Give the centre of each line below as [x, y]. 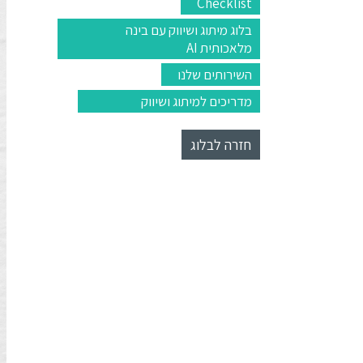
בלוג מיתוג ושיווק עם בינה [189, 30]
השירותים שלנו [215, 75]
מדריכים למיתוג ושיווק [196, 101]
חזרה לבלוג [221, 145]
